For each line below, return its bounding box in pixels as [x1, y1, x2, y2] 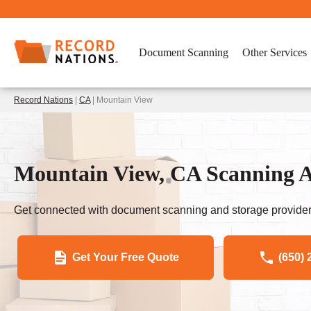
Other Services [242, 47, 307, 58]
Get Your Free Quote [72, 251, 179, 263]
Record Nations [14, 95, 73, 105]
